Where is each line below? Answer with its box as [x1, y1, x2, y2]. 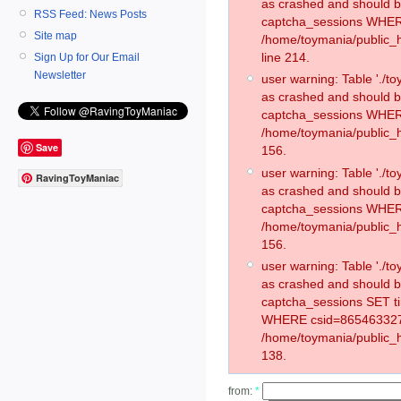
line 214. [261, 50, 310, 65]
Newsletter [34, 68, 86, 81]
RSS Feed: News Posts [34, 7, 147, 21]
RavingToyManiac [36, 171, 119, 185]
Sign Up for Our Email [34, 50, 140, 64]
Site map [34, 29, 77, 42]
